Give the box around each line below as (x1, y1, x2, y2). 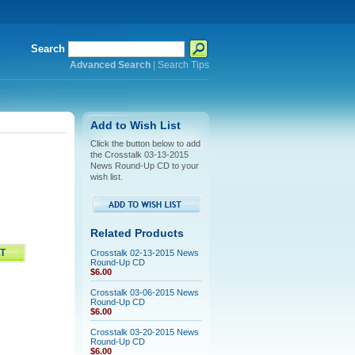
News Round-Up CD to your (90, 161, 199, 170)
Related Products (90, 227, 184, 239)
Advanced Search (69, 60, 151, 70)
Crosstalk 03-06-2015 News (90, 288, 199, 297)
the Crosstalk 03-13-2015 (90, 150, 189, 159)
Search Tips (157, 60, 209, 70)
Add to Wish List (90, 120, 181, 132)
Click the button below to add (90, 139, 200, 148)
